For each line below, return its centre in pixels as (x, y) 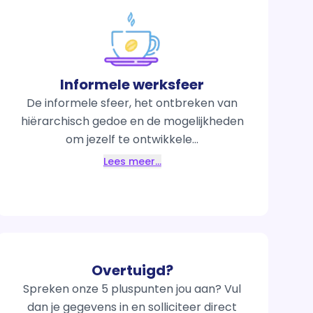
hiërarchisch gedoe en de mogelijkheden (132, 122)
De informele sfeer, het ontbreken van (132, 103)
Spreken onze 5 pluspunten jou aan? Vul (132, 289)
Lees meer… (132, 162)
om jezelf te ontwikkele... (132, 140)
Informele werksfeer (132, 85)
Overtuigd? (132, 270)
